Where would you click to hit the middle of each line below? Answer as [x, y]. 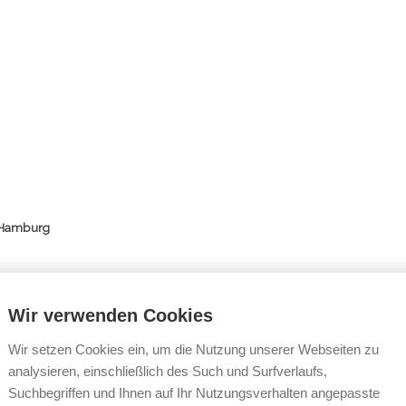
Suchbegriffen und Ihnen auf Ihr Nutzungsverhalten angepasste [194, 393]
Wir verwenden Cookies [111, 315]
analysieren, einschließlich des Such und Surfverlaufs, [168, 371]
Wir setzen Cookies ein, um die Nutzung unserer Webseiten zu [193, 349]
